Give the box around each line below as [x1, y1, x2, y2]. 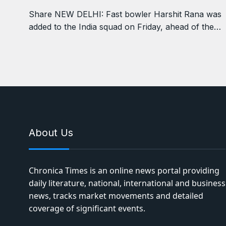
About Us [29, 126, 73, 139]
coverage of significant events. [29, 202, 145, 214]
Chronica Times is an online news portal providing [29, 164, 219, 176]
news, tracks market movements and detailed [29, 190, 203, 201]
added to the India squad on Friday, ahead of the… [29, 21, 221, 32]
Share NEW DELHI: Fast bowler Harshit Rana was [29, 9, 221, 19]
